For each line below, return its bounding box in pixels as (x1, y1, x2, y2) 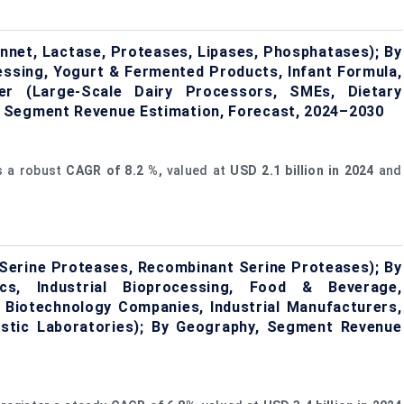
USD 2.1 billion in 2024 (230, 162, 374, 178)
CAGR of (66, 162, 121, 178)
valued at (161, 162, 231, 178)
